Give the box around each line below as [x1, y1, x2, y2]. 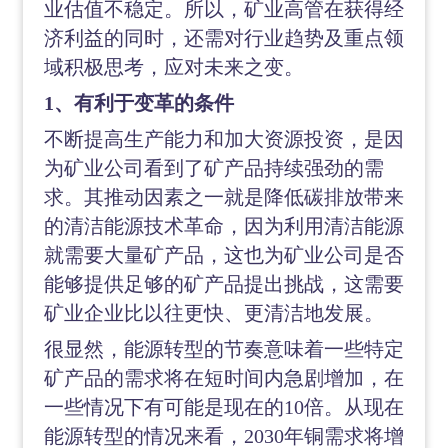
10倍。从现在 [283, 396, 404, 418]
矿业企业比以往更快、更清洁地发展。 [43, 302, 384, 324]
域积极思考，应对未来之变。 [43, 56, 304, 78]
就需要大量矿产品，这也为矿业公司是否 [43, 244, 404, 266]
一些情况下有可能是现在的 [43, 396, 284, 418]
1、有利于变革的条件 [43, 92, 234, 114]
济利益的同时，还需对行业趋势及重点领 [43, 27, 404, 49]
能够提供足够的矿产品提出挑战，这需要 [43, 273, 404, 295]
